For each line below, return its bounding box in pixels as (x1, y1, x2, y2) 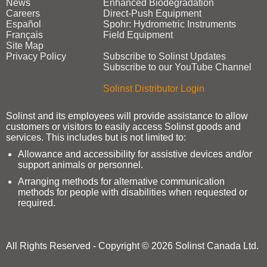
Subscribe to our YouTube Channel (103, 62, 252, 72)
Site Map (6, 41, 44, 51)
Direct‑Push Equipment (103, 8, 201, 18)
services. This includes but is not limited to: (6, 132, 186, 142)
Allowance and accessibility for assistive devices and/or (18, 149, 252, 159)
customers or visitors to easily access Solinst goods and (6, 122, 241, 132)
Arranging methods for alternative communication (18, 176, 225, 187)
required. (18, 198, 55, 208)
